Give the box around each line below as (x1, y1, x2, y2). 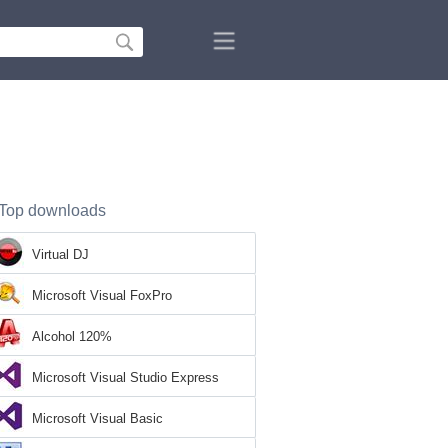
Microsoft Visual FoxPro (32, 288, 172, 303)
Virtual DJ (32, 247, 89, 262)
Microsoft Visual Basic (32, 411, 163, 426)
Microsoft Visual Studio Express (32, 370, 219, 385)
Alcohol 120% (32, 329, 112, 344)
